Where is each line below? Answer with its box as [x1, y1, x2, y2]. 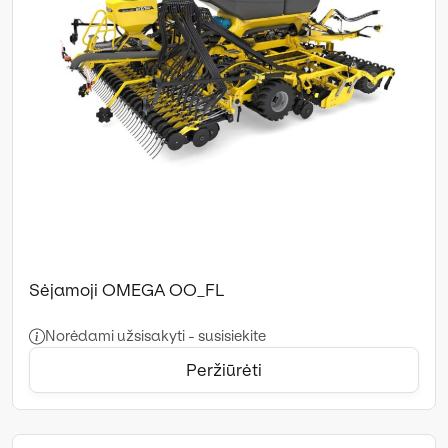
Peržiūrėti [186, 359, 262, 380]
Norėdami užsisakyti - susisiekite [45, 326, 266, 345]
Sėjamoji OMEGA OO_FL [29, 279, 224, 300]
